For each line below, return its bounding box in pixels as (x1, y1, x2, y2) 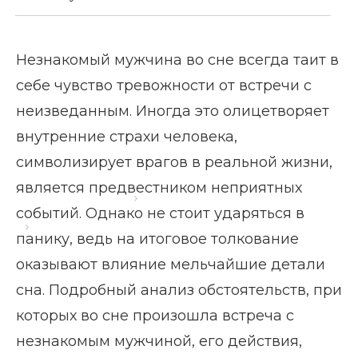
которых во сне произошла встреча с (16, 307, 294, 324)
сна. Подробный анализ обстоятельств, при (16, 281, 342, 299)
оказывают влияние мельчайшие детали (16, 256, 325, 273)
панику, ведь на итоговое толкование (16, 230, 299, 248)
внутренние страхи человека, (16, 128, 237, 145)
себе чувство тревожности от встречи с (16, 77, 312, 94)
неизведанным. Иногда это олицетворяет (16, 102, 329, 120)
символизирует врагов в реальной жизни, (16, 153, 332, 171)
